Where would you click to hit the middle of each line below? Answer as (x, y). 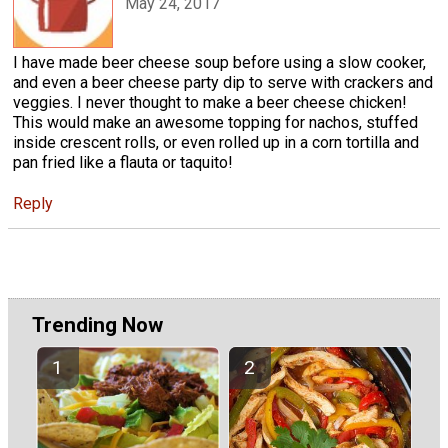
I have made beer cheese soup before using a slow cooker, (219, 63)
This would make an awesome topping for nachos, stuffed (215, 123)
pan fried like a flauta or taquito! (123, 163)
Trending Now (97, 325)
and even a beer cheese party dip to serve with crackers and (223, 83)
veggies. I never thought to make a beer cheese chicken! (210, 103)
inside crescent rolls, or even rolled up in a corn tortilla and (216, 143)
